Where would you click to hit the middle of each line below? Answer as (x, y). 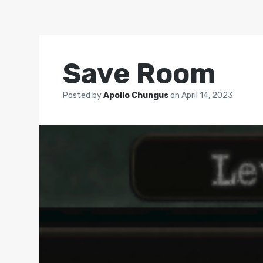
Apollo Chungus (137, 95)
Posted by (83, 95)
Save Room (140, 74)
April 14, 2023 (208, 95)
